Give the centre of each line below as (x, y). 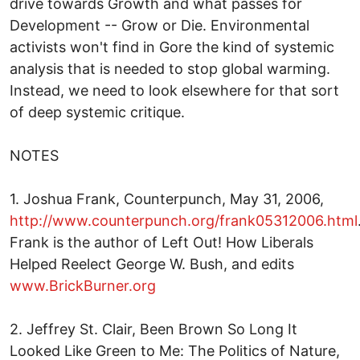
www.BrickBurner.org (83, 285)
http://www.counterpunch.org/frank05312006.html (184, 220)
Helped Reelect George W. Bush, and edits (152, 264)
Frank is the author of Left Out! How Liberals (162, 242)
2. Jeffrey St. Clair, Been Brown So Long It (153, 329)
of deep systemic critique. (97, 112)
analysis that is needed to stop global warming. (170, 68)
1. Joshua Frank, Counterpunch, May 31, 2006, (167, 198)
